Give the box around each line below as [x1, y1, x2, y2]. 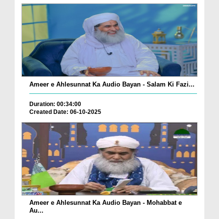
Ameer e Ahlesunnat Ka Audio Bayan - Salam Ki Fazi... [29, 80, 195, 88]
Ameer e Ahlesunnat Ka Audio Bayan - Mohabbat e [29, 199, 182, 207]
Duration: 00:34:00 [29, 100, 81, 108]
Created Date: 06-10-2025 [29, 108, 101, 115]
